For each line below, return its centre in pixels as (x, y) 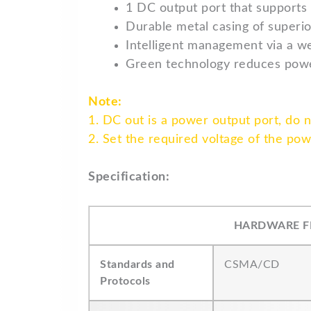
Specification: (129, 177)
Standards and (137, 264)
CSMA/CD (252, 264)
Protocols (125, 281)
